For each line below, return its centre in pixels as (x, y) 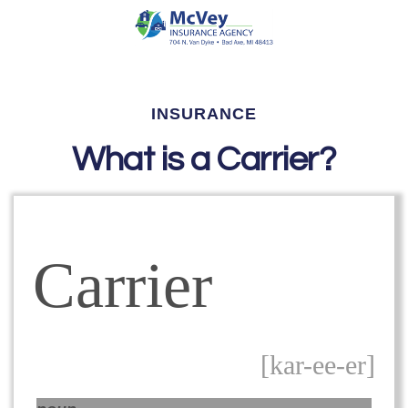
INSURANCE (204, 114)
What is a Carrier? (204, 160)
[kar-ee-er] (318, 365)
